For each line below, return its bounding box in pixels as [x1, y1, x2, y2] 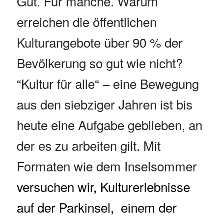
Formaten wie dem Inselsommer [16, 157, 197, 175]
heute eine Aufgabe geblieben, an [16, 115, 202, 134]
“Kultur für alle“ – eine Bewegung [16, 74, 199, 93]
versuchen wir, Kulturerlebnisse [16, 177, 190, 196]
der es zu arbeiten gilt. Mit [16, 136, 161, 155]
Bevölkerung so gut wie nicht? [16, 54, 183, 72]
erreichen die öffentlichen [16, 12, 157, 31]
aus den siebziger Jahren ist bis [16, 95, 192, 113]
